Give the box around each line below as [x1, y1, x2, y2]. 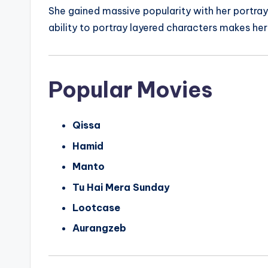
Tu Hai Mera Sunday [72, 181, 170, 193]
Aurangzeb [72, 222, 126, 234]
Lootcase [72, 201, 120, 214]
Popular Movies [48, 76, 212, 104]
